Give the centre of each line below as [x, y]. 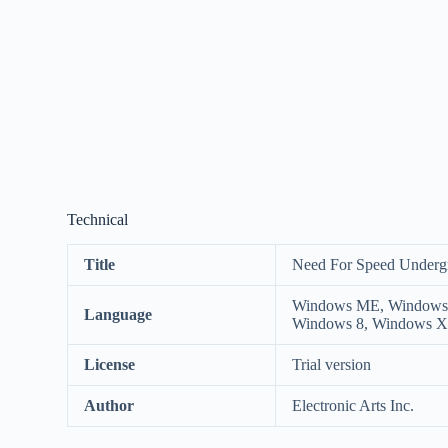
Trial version [332, 364]
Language [118, 314]
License [110, 364]
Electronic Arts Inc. [353, 405]
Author [109, 405]
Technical [98, 219]
